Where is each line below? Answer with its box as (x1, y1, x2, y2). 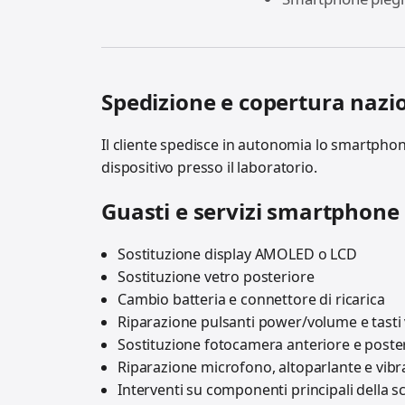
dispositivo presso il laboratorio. (101, 156, 317, 177)
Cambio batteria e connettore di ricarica (118, 288, 385, 309)
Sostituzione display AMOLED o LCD (118, 243, 357, 264)
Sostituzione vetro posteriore (118, 266, 315, 287)
